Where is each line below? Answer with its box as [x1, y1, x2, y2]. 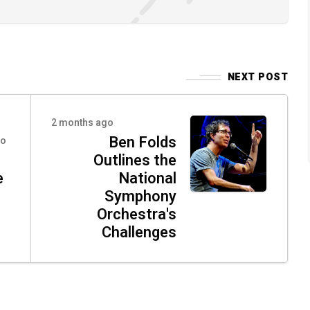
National [118, 167, 176, 190]
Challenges [102, 221, 176, 244]
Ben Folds [109, 131, 176, 154]
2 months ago [51, 116, 113, 130]
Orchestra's [97, 203, 176, 226]
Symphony [104, 185, 176, 208]
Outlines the [93, 149, 176, 172]
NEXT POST [227, 70, 288, 84]
